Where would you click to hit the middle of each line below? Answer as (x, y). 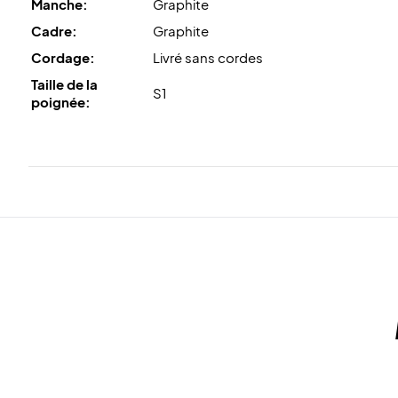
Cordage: (63, 57)
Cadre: (54, 30)
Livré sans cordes (208, 57)
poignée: (61, 101)
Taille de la (64, 84)
